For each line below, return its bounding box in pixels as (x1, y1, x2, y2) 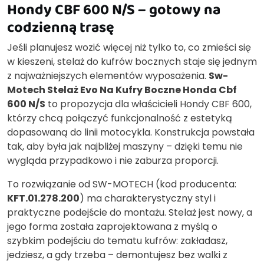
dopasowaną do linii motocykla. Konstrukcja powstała (7, 126, 255, 140)
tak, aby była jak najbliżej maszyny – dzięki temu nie (7, 140, 243, 154)
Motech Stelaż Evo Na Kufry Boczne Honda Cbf (7, 83, 237, 97)
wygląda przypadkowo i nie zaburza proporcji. (7, 154, 219, 168)
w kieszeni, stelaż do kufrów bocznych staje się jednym (7, 55, 257, 69)
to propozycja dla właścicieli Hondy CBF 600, (45, 97, 252, 111)
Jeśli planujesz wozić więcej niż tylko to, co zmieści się (7, 41, 251, 55)
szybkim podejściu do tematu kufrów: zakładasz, (7, 234, 227, 248)
